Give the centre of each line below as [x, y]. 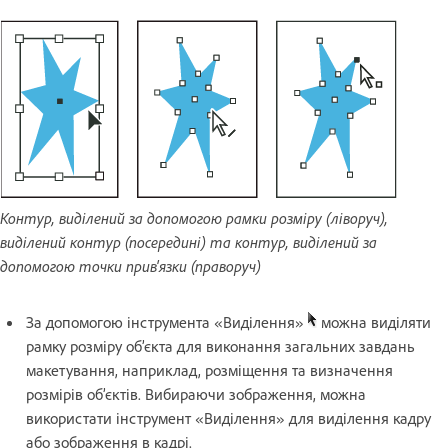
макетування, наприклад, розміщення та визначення [209, 369]
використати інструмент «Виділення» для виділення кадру [228, 417]
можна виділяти [374, 321]
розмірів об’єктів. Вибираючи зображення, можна [196, 393]
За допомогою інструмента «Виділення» [167, 321]
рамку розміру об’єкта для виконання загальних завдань [220, 345]
